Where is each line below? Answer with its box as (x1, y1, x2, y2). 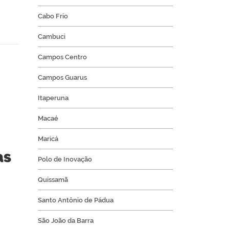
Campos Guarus (37, 74, 87, 82)
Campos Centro (37, 53, 87, 61)
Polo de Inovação (37, 155, 92, 164)
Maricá (37, 135, 58, 143)
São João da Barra (37, 217, 94, 225)
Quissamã (37, 176, 68, 184)
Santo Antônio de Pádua (37, 196, 113, 204)
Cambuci (37, 33, 65, 41)
